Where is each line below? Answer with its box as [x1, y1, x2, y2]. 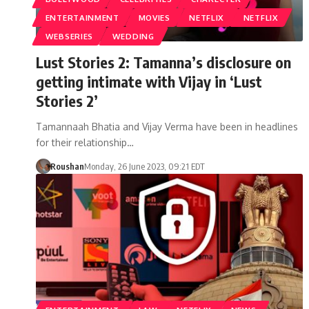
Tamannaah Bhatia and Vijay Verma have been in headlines [36, 120, 298, 132]
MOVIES [138, 12, 170, 23]
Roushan [50, 160, 84, 172]
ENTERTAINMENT [45, 12, 119, 23]
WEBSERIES [45, 30, 94, 41]
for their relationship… [36, 136, 134, 148]
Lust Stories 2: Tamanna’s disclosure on [36, 52, 291, 72]
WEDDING [112, 30, 154, 41]
